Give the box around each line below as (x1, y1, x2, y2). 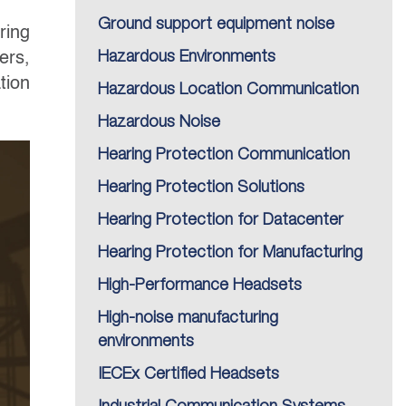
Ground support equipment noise (98, 17, 334, 32)
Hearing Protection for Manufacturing (98, 246, 362, 260)
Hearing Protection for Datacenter (98, 213, 343, 227)
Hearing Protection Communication (98, 148, 350, 162)
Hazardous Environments (98, 50, 275, 64)
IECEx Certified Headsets (98, 367, 279, 382)
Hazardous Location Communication (98, 82, 359, 97)
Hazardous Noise (98, 115, 220, 130)
